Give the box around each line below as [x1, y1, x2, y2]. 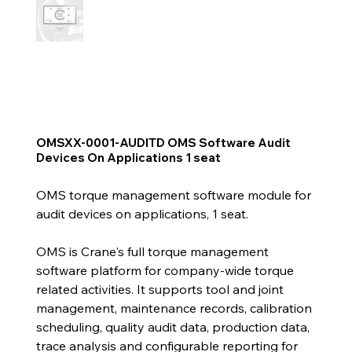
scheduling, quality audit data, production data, [35, 318, 310, 335]
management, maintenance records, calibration [35, 299, 312, 316]
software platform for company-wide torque [35, 262, 294, 278]
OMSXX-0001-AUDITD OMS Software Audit [35, 134, 291, 150]
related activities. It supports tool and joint [35, 280, 284, 297]
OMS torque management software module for [35, 186, 311, 203]
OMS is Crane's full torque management [35, 243, 269, 259]
